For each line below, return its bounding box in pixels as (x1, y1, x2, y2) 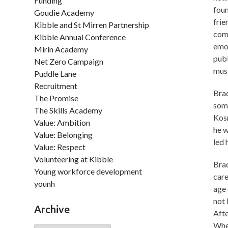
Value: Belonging (34, 130, 93, 139)
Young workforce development (34, 166, 142, 176)
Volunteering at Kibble (34, 154, 113, 164)
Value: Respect (34, 142, 86, 152)
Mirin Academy (34, 44, 89, 54)
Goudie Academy (34, 8, 95, 17)
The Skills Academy (34, 105, 103, 115)
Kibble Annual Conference (34, 32, 126, 42)
